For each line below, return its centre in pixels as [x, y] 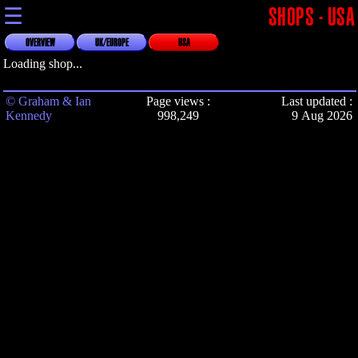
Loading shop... [43, 64]
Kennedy [29, 115]
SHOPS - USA [311, 18]
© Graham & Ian [48, 101]
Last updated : [317, 101]
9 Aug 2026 [322, 115]
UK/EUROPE [112, 43]
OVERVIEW [40, 43]
